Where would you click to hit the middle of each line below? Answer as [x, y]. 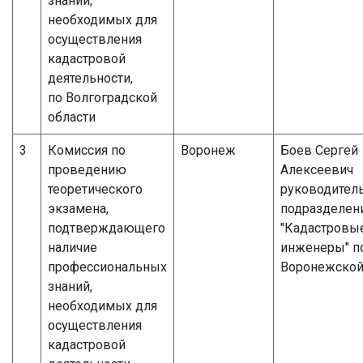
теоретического [95, 189]
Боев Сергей [319, 150]
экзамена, [78, 208]
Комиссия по [87, 150]
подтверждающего [107, 228]
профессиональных [107, 267]
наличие [73, 247]
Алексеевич [317, 169]
